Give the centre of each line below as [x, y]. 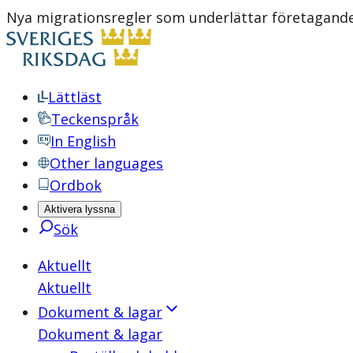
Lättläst [75, 97]
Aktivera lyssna [80, 209]
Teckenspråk [95, 119]
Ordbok [76, 185]
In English [83, 141]
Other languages [106, 163]
